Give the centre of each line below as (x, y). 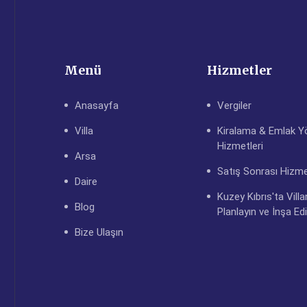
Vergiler (234, 106)
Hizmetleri (240, 146)
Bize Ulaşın (99, 232)
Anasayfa (97, 106)
